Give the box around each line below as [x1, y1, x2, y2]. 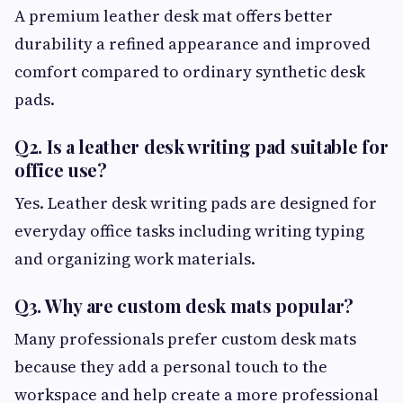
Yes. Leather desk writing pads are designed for [14, 192, 377, 214]
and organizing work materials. [14, 247, 255, 270]
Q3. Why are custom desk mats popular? [14, 293, 354, 318]
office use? [14, 157, 107, 182]
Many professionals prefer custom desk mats [14, 327, 356, 350]
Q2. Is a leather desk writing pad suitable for [14, 134, 389, 158]
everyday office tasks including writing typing [14, 219, 364, 242]
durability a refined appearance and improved [14, 32, 371, 55]
